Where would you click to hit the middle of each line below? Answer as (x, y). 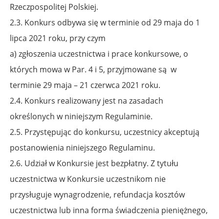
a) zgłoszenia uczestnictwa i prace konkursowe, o (99, 54)
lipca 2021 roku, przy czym (58, 38)
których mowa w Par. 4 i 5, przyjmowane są (90, 69)
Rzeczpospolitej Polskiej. (54, 7)
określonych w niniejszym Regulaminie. (81, 116)
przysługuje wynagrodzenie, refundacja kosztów (97, 194)
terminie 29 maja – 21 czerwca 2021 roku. (85, 85)
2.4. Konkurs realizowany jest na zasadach (87, 100)
